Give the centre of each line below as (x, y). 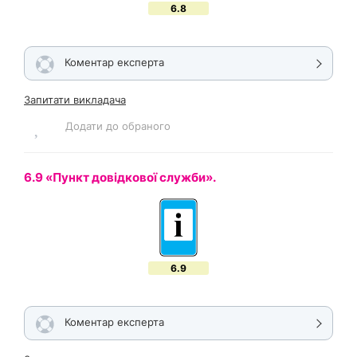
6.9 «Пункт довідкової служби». (121, 177)
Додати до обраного (118, 126)
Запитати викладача (75, 100)
